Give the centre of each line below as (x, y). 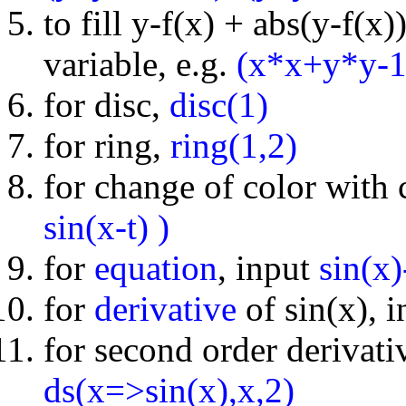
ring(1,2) (234, 145)
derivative (165, 308)
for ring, (107, 145)
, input (268, 267)
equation (156, 267)
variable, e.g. (140, 63)
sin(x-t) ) (106, 227)
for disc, (106, 104)
